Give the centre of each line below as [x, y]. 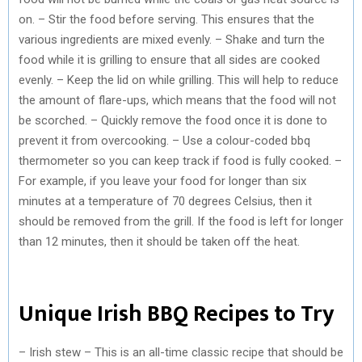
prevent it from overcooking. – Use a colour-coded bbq [164, 140]
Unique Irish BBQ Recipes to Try [177, 314]
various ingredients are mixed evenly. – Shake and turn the [172, 39]
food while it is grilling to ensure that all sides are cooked [169, 59]
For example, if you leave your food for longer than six [162, 181]
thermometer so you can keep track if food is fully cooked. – [180, 160]
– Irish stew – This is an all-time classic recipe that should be [181, 352]
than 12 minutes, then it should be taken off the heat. [159, 241]
